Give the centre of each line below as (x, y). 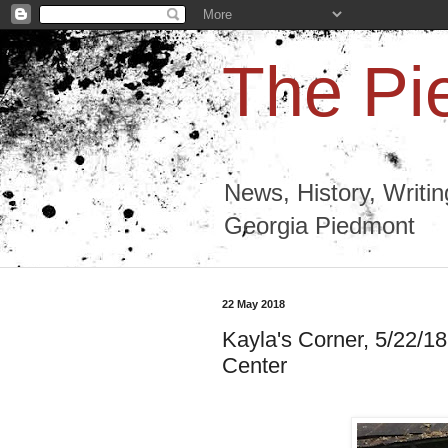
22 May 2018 (253, 304)
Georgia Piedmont (319, 225)
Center (254, 365)
